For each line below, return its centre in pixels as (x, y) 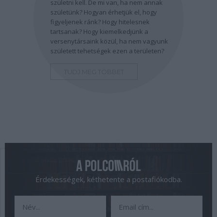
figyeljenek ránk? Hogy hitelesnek (100, 22)
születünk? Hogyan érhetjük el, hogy (104, 12)
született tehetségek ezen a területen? (107, 51)
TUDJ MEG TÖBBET (94, 72)
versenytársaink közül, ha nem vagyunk (109, 41)
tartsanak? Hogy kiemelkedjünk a (99, 32)
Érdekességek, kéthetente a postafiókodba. (108, 179)
